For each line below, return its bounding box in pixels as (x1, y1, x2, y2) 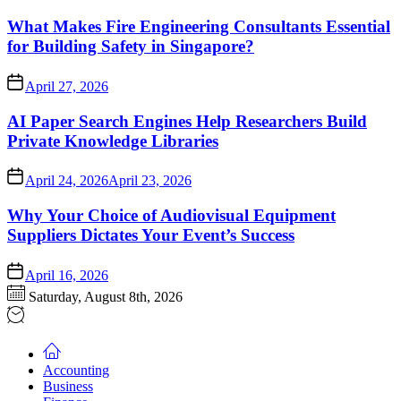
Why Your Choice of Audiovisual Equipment (7, 206, 336, 226)
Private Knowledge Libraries (7, 131, 218, 150)
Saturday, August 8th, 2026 (25, 288, 183, 304)
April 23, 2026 (108, 173, 192, 189)
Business (43, 378, 93, 394)
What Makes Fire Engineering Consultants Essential (7, 17, 390, 37)
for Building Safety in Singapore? (7, 37, 254, 56)
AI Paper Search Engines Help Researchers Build (7, 111, 367, 131)
